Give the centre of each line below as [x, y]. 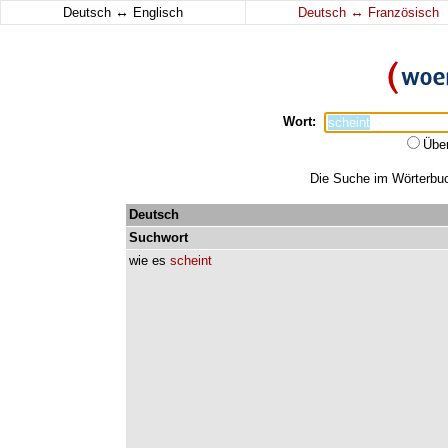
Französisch [401, 12]
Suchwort [158, 237]
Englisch [156, 12]
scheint [191, 260]
